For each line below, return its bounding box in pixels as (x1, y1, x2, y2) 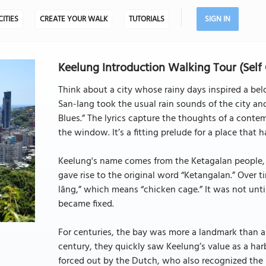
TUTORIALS (128, 13, 164, 26)
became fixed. (58, 197, 114, 212)
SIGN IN (204, 13, 230, 26)
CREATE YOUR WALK (39, 13, 107, 26)
